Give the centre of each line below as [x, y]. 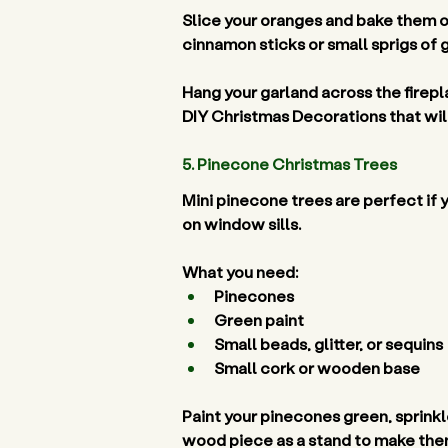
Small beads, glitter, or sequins [330, 343]
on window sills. [243, 223]
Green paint [260, 319]
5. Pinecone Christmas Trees [291, 163]
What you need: [240, 271]
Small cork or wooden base [318, 367]
